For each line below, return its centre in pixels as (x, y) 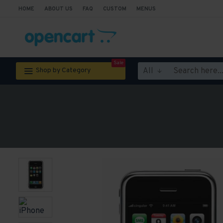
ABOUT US (58, 9)
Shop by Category (63, 70)
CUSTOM (115, 9)
